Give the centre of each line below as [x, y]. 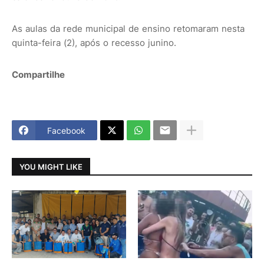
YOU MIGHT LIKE [51, 166]
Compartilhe [38, 75]
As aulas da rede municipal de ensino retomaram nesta [128, 29]
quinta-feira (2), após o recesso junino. [94, 43]
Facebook [66, 130]
